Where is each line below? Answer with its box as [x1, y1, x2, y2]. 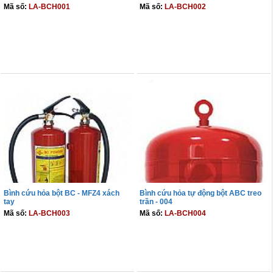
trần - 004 [140, 197, 173, 207]
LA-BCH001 [28, 2, 70, 12]
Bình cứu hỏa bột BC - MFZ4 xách [3, 189, 119, 198]
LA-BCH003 [28, 209, 70, 218]
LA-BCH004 [165, 209, 207, 218]
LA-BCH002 [165, 2, 207, 12]
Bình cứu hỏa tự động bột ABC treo [140, 189, 262, 198]
